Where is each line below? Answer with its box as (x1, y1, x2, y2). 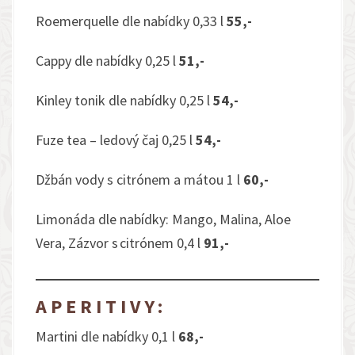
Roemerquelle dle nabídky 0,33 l (36, 12, 227, 30)
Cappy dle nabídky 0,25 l (36, 52, 179, 70)
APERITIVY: (36, 294, 166, 319)
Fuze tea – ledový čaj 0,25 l (36, 131, 196, 149)
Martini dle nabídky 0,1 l (36, 327, 178, 345)
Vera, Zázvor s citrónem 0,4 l (36, 234, 204, 252)
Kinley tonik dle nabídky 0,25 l (36, 91, 213, 109)
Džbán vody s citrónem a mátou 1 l (36, 170, 243, 189)
